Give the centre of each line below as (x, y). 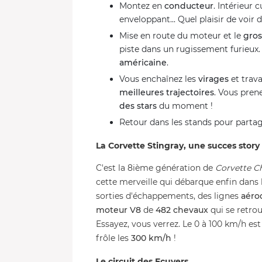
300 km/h (151, 238)
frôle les (113, 238)
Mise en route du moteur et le (181, 36)
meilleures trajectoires (167, 92)
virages (213, 79)
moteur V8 (118, 210)
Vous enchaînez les (159, 79)
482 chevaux (182, 210)
